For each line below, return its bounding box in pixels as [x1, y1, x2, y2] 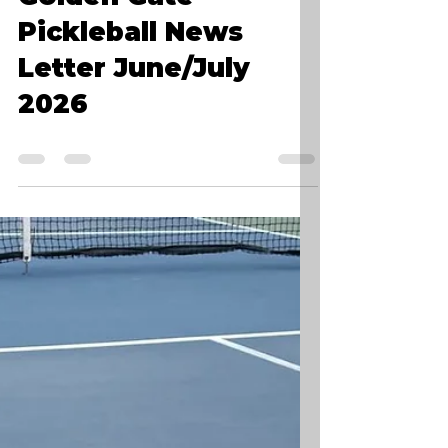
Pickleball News [18, 56, 243, 88]
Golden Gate [18, 20, 194, 52]
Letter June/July [18, 92, 250, 124]
